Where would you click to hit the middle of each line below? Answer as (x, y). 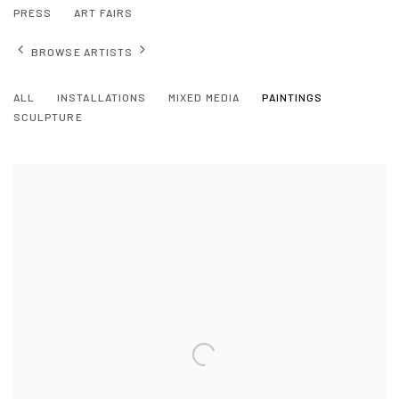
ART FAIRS (103, 12)
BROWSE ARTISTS (82, 51)
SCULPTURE (48, 117)
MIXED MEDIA (204, 98)
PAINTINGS (292, 98)
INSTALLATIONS (102, 98)
